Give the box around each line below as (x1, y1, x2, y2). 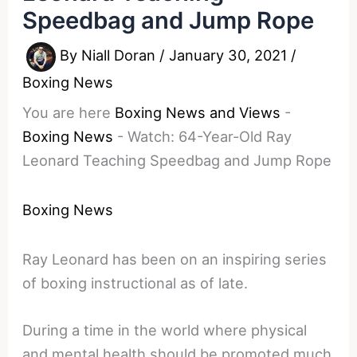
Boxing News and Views (115, 103, 281, 121)
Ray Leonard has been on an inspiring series (22, 249, 328, 268)
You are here (22, 103, 112, 121)
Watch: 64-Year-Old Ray (127, 127, 292, 145)
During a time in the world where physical (22, 320, 308, 339)
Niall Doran (81, 46, 160, 65)
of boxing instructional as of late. (22, 273, 249, 292)
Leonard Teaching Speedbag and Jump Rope (22, 151, 332, 169)
